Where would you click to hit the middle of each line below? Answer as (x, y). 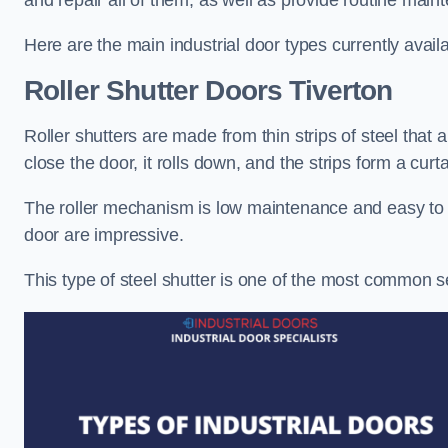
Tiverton (337, 91)
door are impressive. (106, 235)
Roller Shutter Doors (153, 91)
